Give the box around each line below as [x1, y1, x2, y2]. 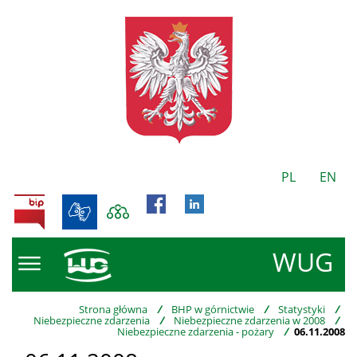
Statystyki [278, 302, 325, 316]
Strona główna [79, 302, 147, 316]
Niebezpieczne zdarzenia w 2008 [174, 313, 325, 328]
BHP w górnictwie [171, 302, 254, 316]
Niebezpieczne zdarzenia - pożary [117, 324, 274, 339]
